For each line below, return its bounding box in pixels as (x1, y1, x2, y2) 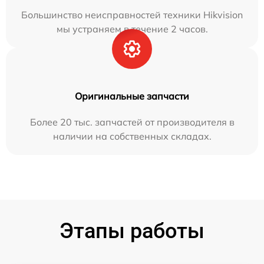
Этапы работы (60, 218, 204, 243)
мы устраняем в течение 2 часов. (56, 22, 208, 35)
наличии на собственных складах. (52, 130, 212, 142)
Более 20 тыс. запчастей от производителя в (29, 115, 235, 128)
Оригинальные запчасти (75, 90, 189, 102)
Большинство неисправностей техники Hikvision (21, 8, 243, 21)
